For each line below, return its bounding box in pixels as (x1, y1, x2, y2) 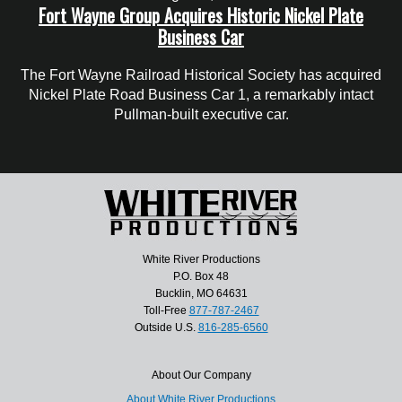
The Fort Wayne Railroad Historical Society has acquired (21, 66, 381, 83)
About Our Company (151, 368, 251, 381)
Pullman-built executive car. (113, 106, 289, 122)
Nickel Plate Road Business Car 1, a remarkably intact (29, 86, 373, 102)
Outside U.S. (134, 320, 198, 334)
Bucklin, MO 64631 (154, 286, 248, 300)
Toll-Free (143, 303, 189, 317)
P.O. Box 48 (173, 269, 229, 283)
